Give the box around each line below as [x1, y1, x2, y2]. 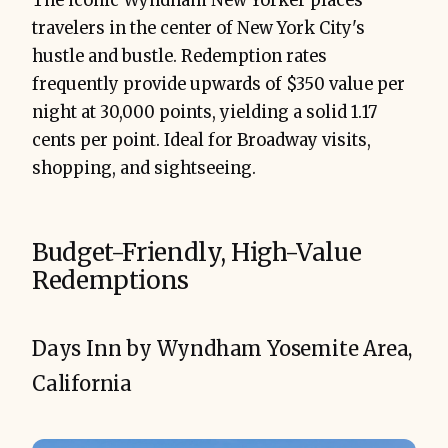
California [32, 371, 133, 397]
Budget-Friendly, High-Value [32, 237, 362, 269]
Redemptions [32, 265, 190, 297]
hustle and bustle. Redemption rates [32, 46, 327, 68]
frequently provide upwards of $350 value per [32, 74, 405, 96]
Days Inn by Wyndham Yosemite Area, [32, 336, 413, 362]
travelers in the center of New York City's [32, 18, 365, 40]
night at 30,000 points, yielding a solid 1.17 [32, 102, 377, 124]
